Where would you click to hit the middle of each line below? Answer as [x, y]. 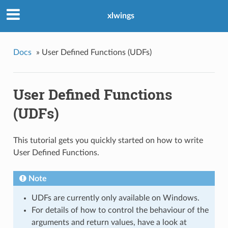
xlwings [121, 16]
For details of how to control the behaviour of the [120, 210]
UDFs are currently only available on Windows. [115, 198]
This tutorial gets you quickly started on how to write [108, 141]
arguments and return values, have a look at [109, 223]
